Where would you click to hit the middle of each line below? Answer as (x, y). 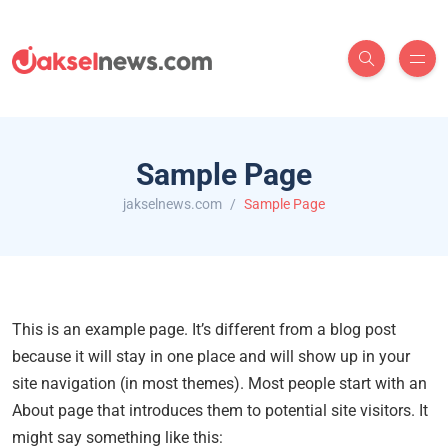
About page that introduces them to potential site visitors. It (220, 410)
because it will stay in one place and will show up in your (211, 356)
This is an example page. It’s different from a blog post (204, 329)
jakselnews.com (172, 204)
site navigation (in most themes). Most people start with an (219, 383)
